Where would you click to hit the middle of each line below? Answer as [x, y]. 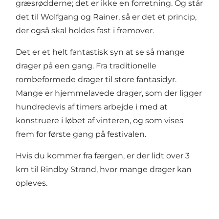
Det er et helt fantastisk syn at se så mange [100, 52]
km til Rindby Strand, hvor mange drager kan [104, 170]
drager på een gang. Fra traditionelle [86, 66]
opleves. [32, 183]
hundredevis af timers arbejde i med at [92, 107]
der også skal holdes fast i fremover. [85, 31]
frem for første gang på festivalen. [81, 134]
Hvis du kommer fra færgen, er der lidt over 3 [103, 156]
